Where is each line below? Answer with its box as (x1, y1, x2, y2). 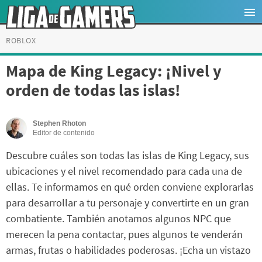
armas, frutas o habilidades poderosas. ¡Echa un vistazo (6, 243, 251, 257)
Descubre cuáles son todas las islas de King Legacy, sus (6, 149, 249, 163)
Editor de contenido (33, 129, 95, 137)
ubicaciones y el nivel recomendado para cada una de (6, 164, 242, 178)
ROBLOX (6, 35, 36, 46)
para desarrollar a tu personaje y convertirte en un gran (6, 196, 249, 210)
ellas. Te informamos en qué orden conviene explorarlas (6, 180, 254, 194)
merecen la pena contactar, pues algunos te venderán (6, 227, 243, 242)
